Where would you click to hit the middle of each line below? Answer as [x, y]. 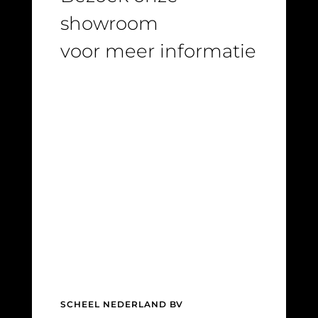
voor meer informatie [158, 51]
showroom [109, 23]
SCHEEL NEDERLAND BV [121, 304]
